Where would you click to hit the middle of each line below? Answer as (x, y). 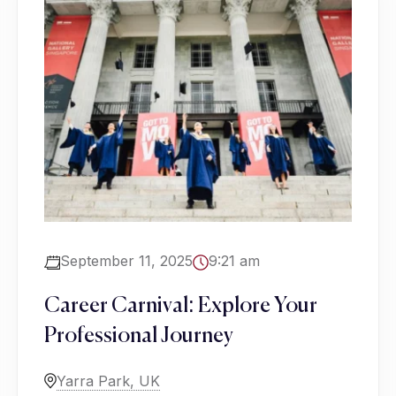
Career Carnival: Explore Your (181, 306)
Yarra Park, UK (108, 381)
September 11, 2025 (126, 261)
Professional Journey (139, 336)
